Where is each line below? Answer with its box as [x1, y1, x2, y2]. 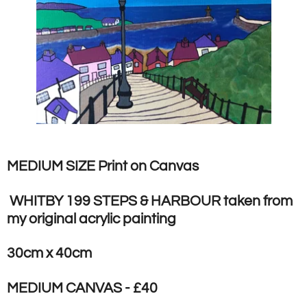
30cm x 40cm [7, 246, 92, 261]
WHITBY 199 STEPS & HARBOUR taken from [7, 193, 293, 208]
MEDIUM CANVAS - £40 [7, 280, 158, 295]
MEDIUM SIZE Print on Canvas [7, 159, 199, 174]
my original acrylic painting [7, 211, 176, 226]
